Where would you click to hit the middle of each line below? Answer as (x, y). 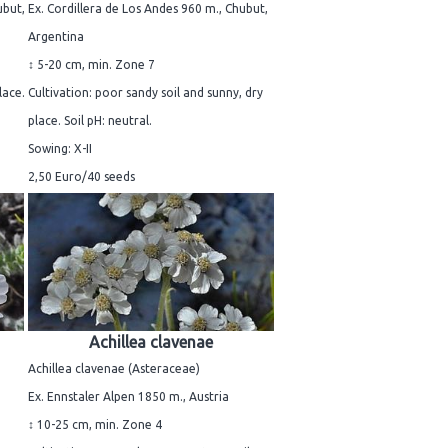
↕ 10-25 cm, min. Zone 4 (95, 425)
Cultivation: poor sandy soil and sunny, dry (145, 93)
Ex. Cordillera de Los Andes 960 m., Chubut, (148, 9)
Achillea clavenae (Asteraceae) (114, 369)
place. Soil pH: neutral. (90, 121)
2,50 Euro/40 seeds (81, 177)
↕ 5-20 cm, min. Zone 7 (91, 65)
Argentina (56, 37)
